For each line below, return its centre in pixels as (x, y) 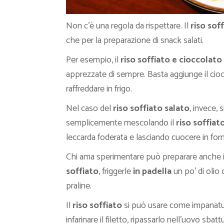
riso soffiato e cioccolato (171, 60)
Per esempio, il (93, 60)
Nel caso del (89, 109)
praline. (79, 186)
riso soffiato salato (151, 109)
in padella (152, 172)
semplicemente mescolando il (121, 123)
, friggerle (116, 172)
